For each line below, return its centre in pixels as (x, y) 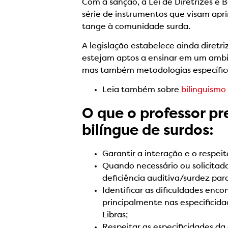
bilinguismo (204, 90)
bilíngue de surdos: (148, 132)
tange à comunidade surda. (136, 27)
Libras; (115, 216)
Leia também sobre (142, 90)
